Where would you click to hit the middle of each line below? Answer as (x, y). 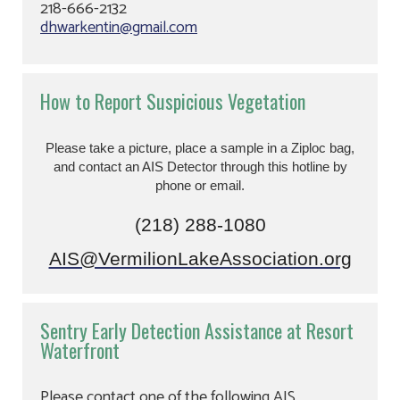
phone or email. (200, 186)
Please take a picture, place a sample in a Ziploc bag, (200, 148)
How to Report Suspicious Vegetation (173, 101)
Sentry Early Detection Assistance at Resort (197, 330)
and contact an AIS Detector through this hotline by (200, 167)
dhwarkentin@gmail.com (119, 28)
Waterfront (80, 350)
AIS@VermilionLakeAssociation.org (200, 259)
